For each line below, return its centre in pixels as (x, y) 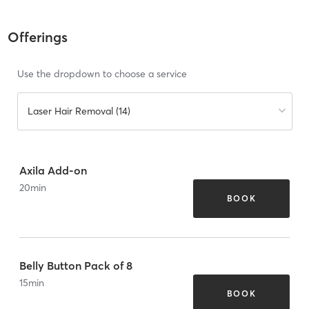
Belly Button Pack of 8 (76, 265)
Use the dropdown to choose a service (102, 74)
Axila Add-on (53, 170)
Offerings (37, 37)
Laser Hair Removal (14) (79, 111)
